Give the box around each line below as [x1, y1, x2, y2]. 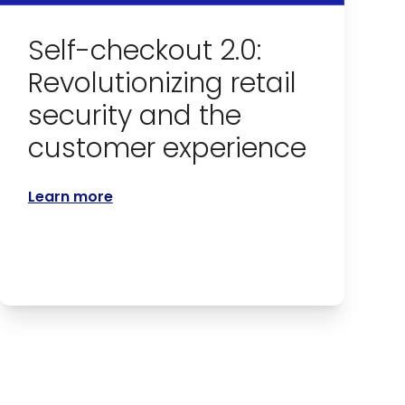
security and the [27, 97, 241, 136]
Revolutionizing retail [27, 64, 297, 103]
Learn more [27, 186, 113, 208]
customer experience [27, 129, 306, 168]
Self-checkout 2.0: [27, 32, 261, 71]
